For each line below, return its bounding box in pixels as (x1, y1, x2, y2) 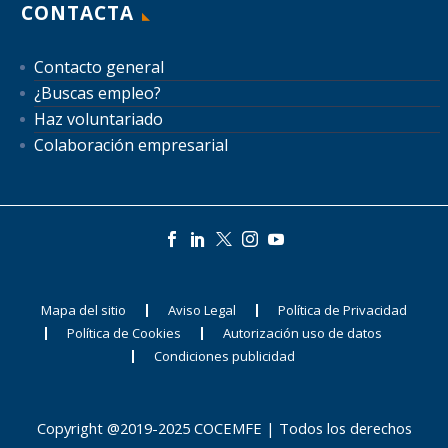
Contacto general (34, 55, 164, 78)
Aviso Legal (168, 300, 236, 319)
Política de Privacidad (278, 300, 407, 319)
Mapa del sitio (41, 300, 126, 319)
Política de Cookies (66, 323, 181, 342)
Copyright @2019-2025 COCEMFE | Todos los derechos (36, 417, 412, 438)
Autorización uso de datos (222, 323, 382, 342)
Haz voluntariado (34, 107, 163, 130)
